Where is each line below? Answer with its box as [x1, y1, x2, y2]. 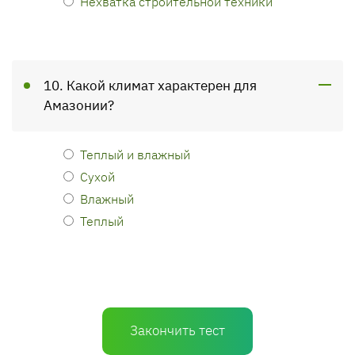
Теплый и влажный [80, 146, 190, 162]
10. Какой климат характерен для [44, 77, 257, 94]
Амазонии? [44, 97, 114, 114]
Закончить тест [130, 322, 225, 339]
